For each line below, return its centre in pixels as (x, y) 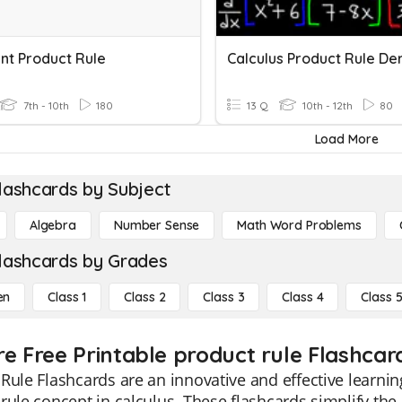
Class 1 (67, 297)
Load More (346, 139)
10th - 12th (326, 105)
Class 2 (145, 297)
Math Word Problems (299, 225)
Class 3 (224, 297)
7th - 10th (45, 105)
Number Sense (157, 225)
